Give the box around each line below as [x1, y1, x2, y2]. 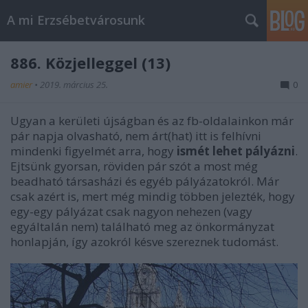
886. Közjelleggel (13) [10, 52, 170, 73]
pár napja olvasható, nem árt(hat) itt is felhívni [10, 128, 261, 144]
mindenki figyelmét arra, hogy [10, 143, 177, 159]
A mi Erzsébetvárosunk [7, 12, 145, 28]
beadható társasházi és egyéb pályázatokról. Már [10, 173, 279, 189]
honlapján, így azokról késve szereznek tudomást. [10, 234, 278, 250]
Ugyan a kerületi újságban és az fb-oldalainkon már [10, 113, 294, 129]
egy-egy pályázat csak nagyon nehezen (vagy [10, 203, 252, 219]
